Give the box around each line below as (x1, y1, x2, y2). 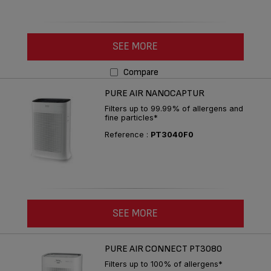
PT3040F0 (151, 130, 194, 140)
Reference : (105, 130, 151, 140)
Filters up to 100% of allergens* (105, 259, 223, 269)
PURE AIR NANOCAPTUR (105, 88, 204, 100)
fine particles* (105, 113, 158, 123)
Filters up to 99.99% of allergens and (105, 104, 243, 114)
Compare (123, 67, 158, 79)
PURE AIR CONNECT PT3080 (105, 243, 222, 255)
